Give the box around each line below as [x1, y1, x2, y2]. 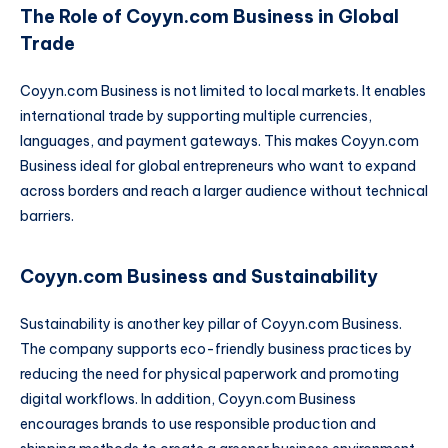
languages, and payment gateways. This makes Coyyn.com [20, 132, 419, 151]
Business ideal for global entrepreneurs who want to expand [20, 157, 416, 176]
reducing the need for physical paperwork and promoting [20, 365, 399, 384]
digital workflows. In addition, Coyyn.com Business [20, 390, 356, 409]
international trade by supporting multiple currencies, [20, 107, 372, 126]
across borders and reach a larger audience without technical [20, 182, 428, 201]
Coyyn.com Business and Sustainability [20, 264, 378, 288]
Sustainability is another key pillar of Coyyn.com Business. [20, 315, 402, 334]
